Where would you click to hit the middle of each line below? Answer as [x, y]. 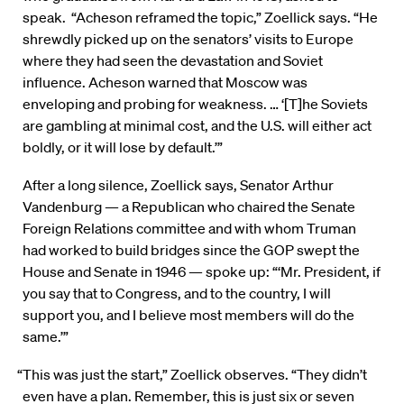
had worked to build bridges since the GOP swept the [191, 250]
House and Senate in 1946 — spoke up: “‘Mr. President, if [202, 272]
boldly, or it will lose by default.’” [123, 147]
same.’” [46, 337]
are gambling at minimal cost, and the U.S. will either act [197, 126]
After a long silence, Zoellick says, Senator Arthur [178, 185]
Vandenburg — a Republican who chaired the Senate [189, 207]
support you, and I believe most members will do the [188, 315]
